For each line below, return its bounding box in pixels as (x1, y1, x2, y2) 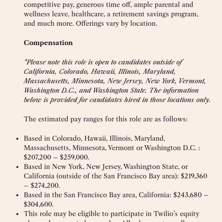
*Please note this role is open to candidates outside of (24, 58, 182, 66)
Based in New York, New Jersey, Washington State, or (24, 163, 188, 171)
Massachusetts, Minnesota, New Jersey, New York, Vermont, (24, 77, 206, 85)
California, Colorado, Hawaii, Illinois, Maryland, (24, 67, 176, 76)
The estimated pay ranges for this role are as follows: (24, 115, 188, 123)
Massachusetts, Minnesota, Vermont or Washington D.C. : (24, 144, 200, 152)
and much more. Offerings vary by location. (24, 19, 157, 28)
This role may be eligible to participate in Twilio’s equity (24, 210, 199, 218)
